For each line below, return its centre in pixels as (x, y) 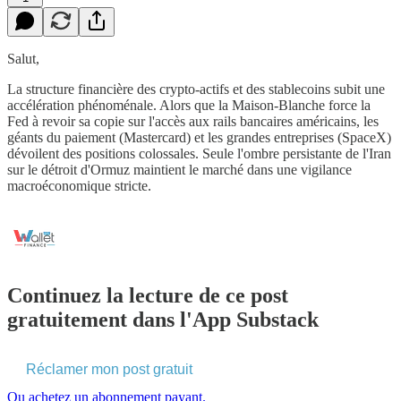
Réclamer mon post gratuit (109, 369)
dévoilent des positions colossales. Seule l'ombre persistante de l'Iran (199, 153)
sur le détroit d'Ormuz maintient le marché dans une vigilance (179, 169)
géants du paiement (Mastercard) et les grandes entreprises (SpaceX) (199, 137)
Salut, (23, 58)
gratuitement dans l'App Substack (163, 319)
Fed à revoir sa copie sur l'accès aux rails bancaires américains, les (193, 121)
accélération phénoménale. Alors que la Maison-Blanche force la (189, 105)
